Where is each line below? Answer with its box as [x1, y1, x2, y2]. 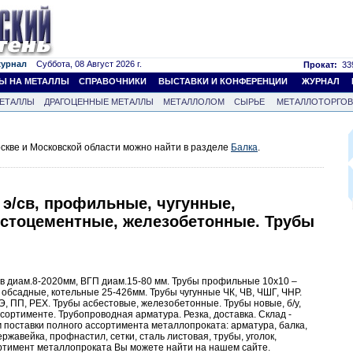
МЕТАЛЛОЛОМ [163, 97, 225, 106]
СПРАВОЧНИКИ [79, 76, 147, 86]
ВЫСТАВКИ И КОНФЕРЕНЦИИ [158, 76, 288, 86]
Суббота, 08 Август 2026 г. [27, 59, 142, 69]
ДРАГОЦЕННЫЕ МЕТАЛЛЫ [44, 97, 154, 106]
